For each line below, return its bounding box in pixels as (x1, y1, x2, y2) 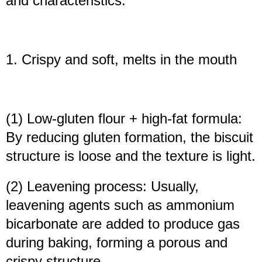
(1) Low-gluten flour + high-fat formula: (6, 111, 242, 127)
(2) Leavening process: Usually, (6, 178, 199, 195)
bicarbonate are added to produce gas (6, 216, 240, 232)
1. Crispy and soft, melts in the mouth (6, 51, 237, 68)
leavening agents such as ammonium (6, 197, 235, 213)
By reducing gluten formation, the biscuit (6, 129, 253, 146)
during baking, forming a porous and (6, 235, 227, 251)
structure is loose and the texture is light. (6, 148, 256, 164)
